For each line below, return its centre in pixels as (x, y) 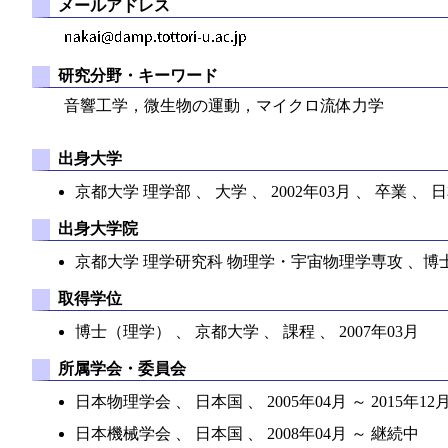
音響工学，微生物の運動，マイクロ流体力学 (224, 105)
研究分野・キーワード (137, 76)
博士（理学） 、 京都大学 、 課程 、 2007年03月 (247, 331)
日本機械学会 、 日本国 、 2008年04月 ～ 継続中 (247, 433)
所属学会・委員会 (121, 368)
